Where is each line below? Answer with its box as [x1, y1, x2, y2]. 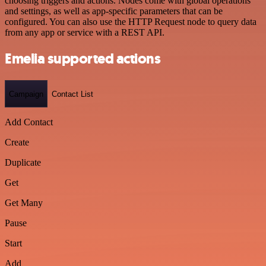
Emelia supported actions [5, 49, 161, 69]
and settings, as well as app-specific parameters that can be [5, 5, 223, 16]
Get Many [5, 198, 43, 208]
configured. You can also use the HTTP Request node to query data [5, 16, 256, 27]
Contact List [52, 89, 93, 99]
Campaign [9, 89, 43, 99]
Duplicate [5, 157, 41, 167]
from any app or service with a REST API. [5, 27, 164, 37]
